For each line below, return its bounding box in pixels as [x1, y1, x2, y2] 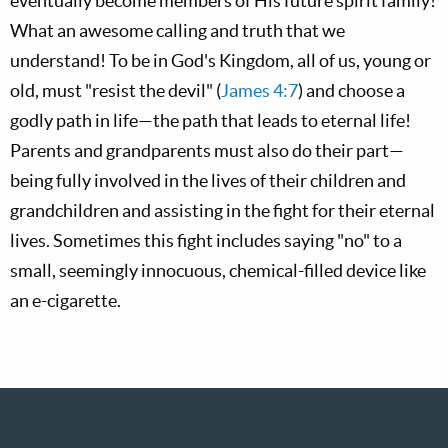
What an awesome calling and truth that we [10, 20, 345, 41]
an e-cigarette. [10, 290, 121, 311]
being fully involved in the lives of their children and [10, 170, 406, 191]
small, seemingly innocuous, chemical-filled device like [10, 260, 426, 281]
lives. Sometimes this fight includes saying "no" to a [10, 230, 402, 251]
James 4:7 [221, 80, 298, 101]
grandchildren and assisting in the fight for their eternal [10, 200, 435, 221]
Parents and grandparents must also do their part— [10, 140, 404, 161]
